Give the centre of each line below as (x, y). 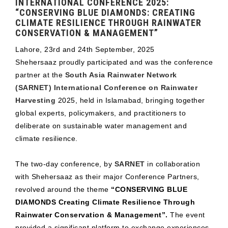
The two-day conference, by (65, 164)
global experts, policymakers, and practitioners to (101, 113)
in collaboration (172, 164)
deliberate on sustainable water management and (101, 126)
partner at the (40, 75)
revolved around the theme (63, 190)
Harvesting (35, 101)
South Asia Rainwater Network (121, 75)
